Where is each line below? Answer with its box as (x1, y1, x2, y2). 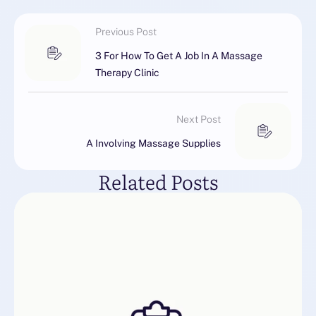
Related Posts (98, 166, 218, 197)
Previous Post (95, 26, 157, 38)
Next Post (176, 113, 221, 125)
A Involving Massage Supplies (86, 137, 221, 149)
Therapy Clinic (95, 67, 159, 79)
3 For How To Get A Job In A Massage (95, 50, 262, 62)
